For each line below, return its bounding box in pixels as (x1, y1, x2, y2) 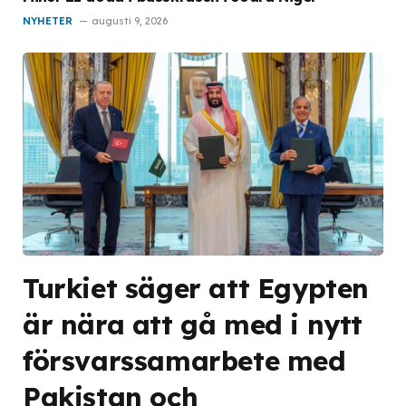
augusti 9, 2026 (92, 14, 168, 27)
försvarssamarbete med (23, 343, 346, 377)
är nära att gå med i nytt (23, 306, 363, 341)
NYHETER (23, 14, 72, 27)
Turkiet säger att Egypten (23, 270, 370, 304)
